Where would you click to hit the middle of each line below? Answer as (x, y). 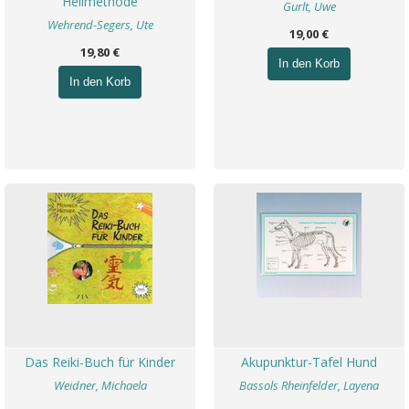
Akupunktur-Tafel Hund (309, 362)
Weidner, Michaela (100, 385)
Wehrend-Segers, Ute (100, 25)
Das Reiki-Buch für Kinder (100, 362)
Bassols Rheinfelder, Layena (309, 385)
